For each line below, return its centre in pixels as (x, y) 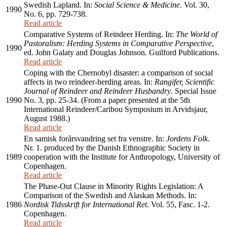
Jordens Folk (187, 139)
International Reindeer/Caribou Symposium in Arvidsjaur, (116, 109)
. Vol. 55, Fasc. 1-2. (178, 205)
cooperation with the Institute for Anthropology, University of (122, 157)
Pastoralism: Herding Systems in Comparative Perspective (118, 44)
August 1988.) (47, 119)
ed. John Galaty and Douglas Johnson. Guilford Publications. (122, 53)
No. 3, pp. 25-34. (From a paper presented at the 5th (107, 100)
